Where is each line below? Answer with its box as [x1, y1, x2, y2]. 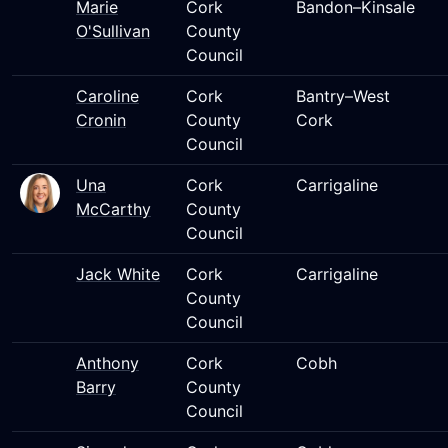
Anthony [76, 353, 139, 373]
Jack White [76, 264, 160, 284]
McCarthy [76, 199, 151, 219]
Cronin [76, 110, 126, 130]
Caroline [76, 86, 139, 106]
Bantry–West [296, 86, 390, 106]
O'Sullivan [76, 21, 150, 41]
